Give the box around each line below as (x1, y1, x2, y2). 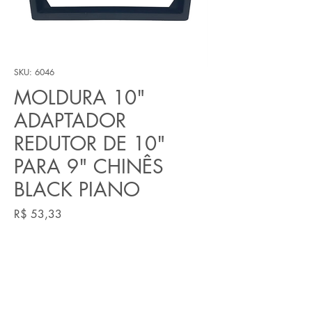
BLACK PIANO (14, 176, 140, 202)
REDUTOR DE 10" (14, 130, 166, 156)
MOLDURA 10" (14, 84, 146, 110)
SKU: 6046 (14, 65, 54, 78)
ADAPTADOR (14, 107, 126, 133)
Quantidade (14, 237, 64, 251)
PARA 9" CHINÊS (14, 153, 164, 179)
